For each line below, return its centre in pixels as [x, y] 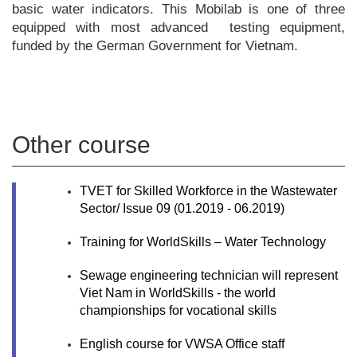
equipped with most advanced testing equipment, [178, 27]
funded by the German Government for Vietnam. [155, 46]
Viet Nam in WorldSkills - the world [178, 293]
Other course [81, 145]
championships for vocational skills [178, 310]
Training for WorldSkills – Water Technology [203, 242]
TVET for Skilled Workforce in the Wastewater [208, 191]
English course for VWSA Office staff [182, 344]
